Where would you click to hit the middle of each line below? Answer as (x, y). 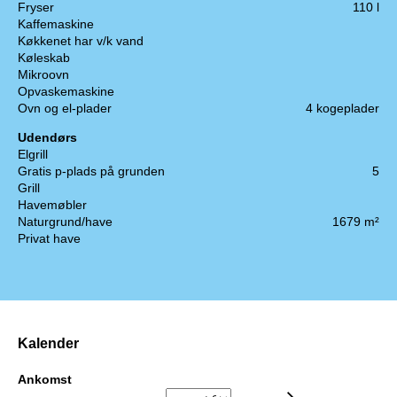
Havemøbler (52, 205)
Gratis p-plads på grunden (91, 171)
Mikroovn (43, 75)
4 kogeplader (343, 109)
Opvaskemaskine (66, 92)
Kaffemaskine (56, 24)
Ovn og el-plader (65, 109)
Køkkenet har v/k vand (81, 41)
